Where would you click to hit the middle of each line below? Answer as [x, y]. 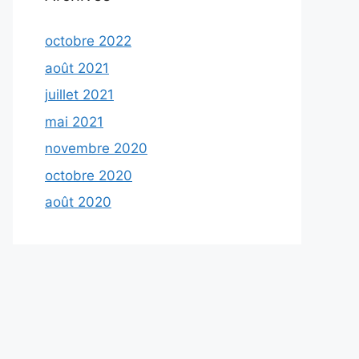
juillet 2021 [79, 95]
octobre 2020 [89, 175]
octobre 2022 [88, 41]
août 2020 [78, 202]
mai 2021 [74, 121]
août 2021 [77, 68]
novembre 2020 [96, 148]
